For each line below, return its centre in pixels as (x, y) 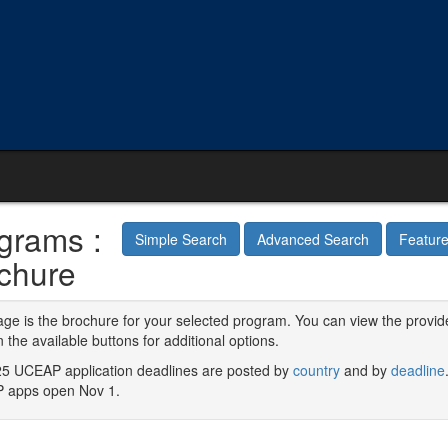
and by (365, 370)
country (316, 370)
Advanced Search (313, 239)
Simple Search (181, 239)
